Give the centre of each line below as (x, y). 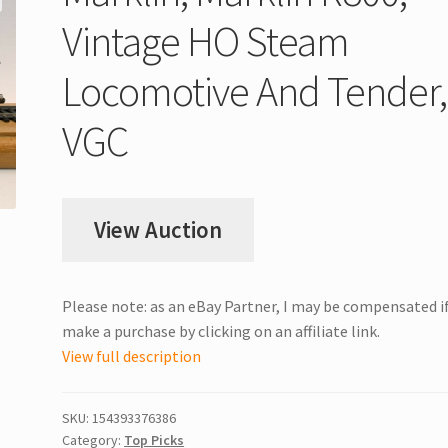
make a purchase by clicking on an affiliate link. (221, 331)
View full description (132, 356)
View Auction (158, 230)
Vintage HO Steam (206, 41)
